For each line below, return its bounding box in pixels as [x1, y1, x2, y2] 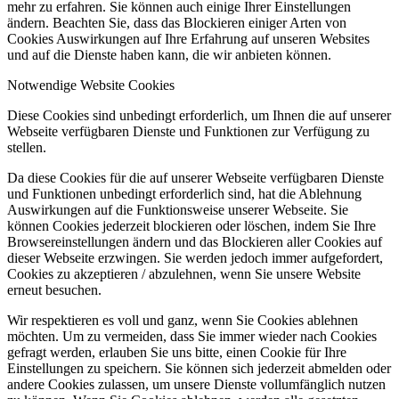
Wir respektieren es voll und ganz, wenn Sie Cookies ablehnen [7, 313, 358, 329]
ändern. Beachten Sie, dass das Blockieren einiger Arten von [7, 15, 346, 31]
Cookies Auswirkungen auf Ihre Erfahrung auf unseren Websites [7, 31, 370, 47]
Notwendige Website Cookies [7, 77, 175, 94]
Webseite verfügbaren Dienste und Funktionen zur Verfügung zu [7, 124, 370, 140]
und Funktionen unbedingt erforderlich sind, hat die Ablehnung [7, 186, 362, 202]
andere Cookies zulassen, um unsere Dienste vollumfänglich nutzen [7, 377, 386, 393]
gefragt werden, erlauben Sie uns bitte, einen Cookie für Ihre [7, 345, 346, 361]
